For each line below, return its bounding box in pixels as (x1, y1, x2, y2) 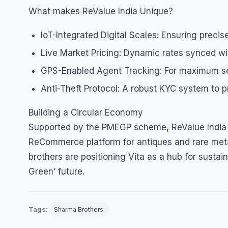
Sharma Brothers (54, 205, 103, 213)
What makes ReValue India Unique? (28, 6, 173, 16)
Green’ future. (28, 166, 84, 177)
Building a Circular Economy (28, 107, 143, 118)
